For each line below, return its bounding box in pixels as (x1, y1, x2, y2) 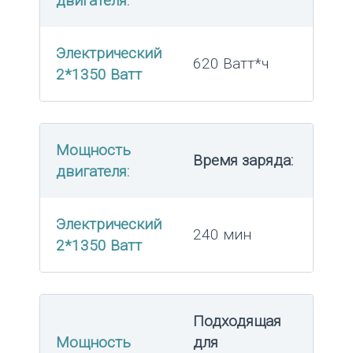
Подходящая (193, 312, 281, 331)
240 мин (193, 225, 251, 244)
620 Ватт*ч (193, 54, 269, 73)
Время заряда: (193, 151, 293, 170)
